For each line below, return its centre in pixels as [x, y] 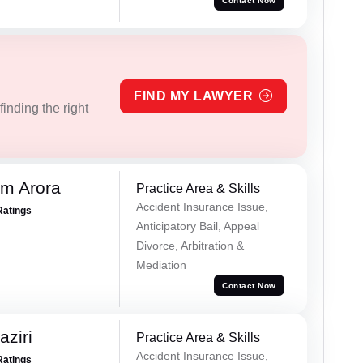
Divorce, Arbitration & [190, 246]
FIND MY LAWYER [194, 96]
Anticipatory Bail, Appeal [197, 226]
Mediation [161, 265]
